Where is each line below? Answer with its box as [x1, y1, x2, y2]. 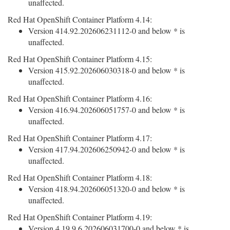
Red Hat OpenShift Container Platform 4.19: [8, 212, 152, 222]
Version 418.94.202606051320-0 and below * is [28, 183, 185, 194]
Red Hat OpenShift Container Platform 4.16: [8, 93, 152, 104]
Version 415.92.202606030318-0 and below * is [28, 65, 185, 75]
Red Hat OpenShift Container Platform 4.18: [8, 172, 152, 183]
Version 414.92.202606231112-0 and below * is [28, 25, 185, 36]
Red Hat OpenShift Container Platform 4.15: [8, 53, 152, 64]
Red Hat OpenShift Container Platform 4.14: [8, 14, 152, 25]
